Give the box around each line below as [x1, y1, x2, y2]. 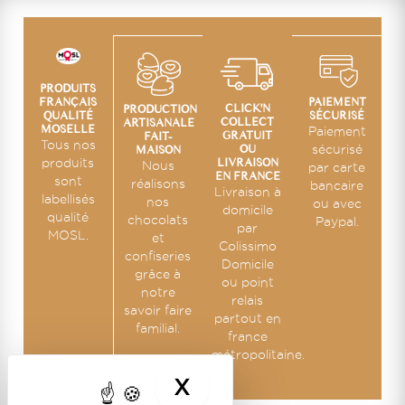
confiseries [125, 249, 192, 264]
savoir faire [124, 303, 193, 318]
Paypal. [315, 213, 359, 229]
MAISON [135, 142, 181, 158]
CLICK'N [224, 100, 270, 117]
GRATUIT [222, 127, 273, 144]
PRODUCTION [122, 101, 197, 118]
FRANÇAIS [39, 93, 98, 109]
